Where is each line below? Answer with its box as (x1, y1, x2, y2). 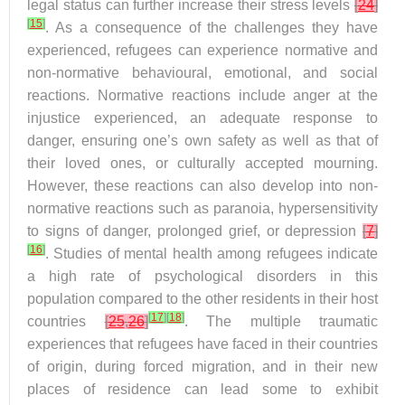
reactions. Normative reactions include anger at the (27, 88, 378, 103)
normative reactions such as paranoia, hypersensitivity (27, 201, 378, 216)
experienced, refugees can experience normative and (27, 42, 378, 58)
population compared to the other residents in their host (27, 291, 378, 306)
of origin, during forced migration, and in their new (27, 359, 378, 374)
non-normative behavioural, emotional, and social (27, 65, 378, 80)
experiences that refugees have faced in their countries (27, 336, 378, 352)
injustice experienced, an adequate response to (27, 110, 378, 126)
